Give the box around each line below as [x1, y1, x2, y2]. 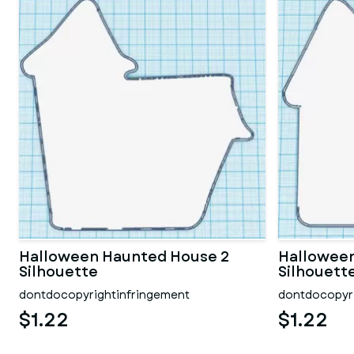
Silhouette [19, 262, 98, 282]
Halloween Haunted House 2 [19, 247, 230, 267]
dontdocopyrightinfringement [19, 287, 190, 303]
